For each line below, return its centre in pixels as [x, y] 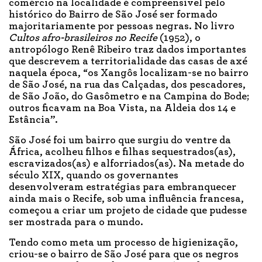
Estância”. [33, 120]
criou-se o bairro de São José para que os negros [124, 255]
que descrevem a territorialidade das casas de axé [128, 62]
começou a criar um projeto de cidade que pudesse [128, 211]
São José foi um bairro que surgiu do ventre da [120, 141]
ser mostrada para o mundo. [76, 223]
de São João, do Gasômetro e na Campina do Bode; [129, 97]
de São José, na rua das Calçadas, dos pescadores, [127, 85]
